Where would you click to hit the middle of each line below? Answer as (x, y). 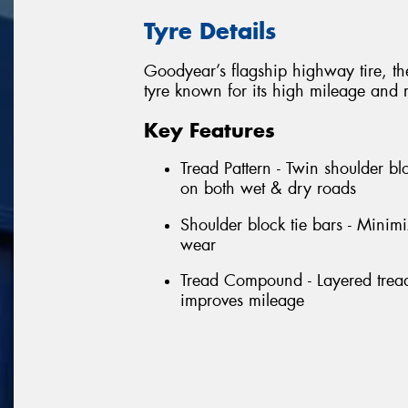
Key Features (209, 130)
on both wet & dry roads (268, 189)
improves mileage (242, 301)
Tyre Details (210, 31)
